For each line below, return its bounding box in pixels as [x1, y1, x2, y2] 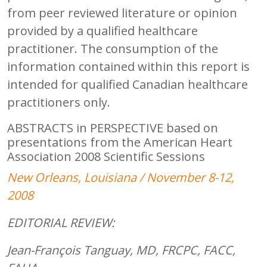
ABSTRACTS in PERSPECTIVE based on [7, 119, 218, 136]
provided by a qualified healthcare [7, 22, 198, 39]
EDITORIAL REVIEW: [7, 214, 114, 231]
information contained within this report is [7, 58, 250, 74]
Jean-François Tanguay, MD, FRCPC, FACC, [7, 241, 235, 258]
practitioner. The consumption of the [7, 40, 218, 57]
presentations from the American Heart [7, 133, 232, 150]
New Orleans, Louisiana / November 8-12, [7, 169, 234, 185]
